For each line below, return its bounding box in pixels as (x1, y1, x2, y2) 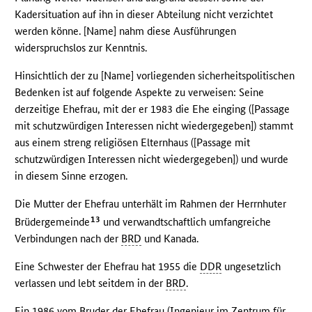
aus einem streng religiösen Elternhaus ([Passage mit (15, 136, 251, 150)
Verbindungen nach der (15, 232, 122, 246)
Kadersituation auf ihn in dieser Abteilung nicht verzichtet (15, 8, 274, 22)
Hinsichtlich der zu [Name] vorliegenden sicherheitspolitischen (15, 69, 295, 83)
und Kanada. (141, 232, 199, 246)
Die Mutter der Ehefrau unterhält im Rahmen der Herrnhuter (15, 197, 287, 211)
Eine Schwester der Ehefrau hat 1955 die (15, 260, 201, 274)
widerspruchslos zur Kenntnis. (15, 41, 148, 55)
